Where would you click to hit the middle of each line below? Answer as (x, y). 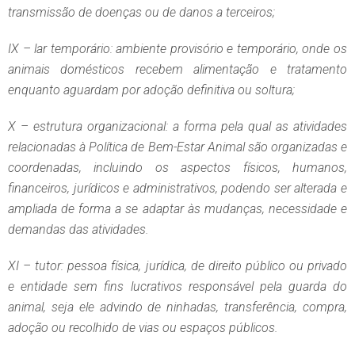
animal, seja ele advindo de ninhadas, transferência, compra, (177, 307)
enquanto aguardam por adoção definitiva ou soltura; (151, 90)
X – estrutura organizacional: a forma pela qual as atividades (177, 127)
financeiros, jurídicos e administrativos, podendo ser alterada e (177, 189)
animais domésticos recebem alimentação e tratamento (177, 70)
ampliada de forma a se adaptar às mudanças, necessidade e (177, 209)
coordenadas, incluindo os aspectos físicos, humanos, (177, 168)
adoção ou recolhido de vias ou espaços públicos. (143, 328)
